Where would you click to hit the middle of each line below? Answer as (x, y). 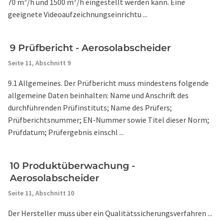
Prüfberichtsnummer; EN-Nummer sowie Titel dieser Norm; (109, 120)
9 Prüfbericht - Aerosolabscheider (90, 48)
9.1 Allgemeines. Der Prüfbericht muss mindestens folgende (108, 83)
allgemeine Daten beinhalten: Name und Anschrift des (98, 95)
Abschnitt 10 (55, 193)
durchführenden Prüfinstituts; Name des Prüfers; (90, 108)
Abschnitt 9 (53, 63)
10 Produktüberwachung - (72, 166)
